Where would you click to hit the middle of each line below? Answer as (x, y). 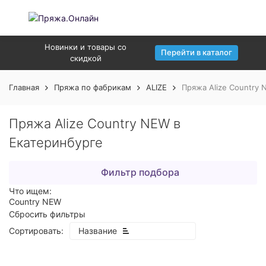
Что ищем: (30, 191)
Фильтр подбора (140, 172)
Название (98, 231)
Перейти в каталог (197, 52)
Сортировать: (36, 231)
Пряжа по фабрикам (93, 87)
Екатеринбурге (56, 142)
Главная (24, 87)
